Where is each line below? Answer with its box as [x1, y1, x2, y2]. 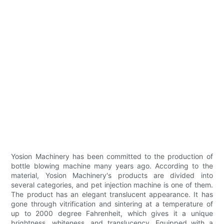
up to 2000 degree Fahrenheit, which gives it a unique [11, 209, 213, 218]
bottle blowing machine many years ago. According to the [11, 161, 213, 170]
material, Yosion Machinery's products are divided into [11, 171, 213, 180]
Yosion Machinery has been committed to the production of [11, 152, 213, 161]
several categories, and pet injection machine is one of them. [11, 180, 213, 189]
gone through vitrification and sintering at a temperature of [11, 199, 213, 208]
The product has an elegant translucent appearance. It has [11, 190, 213, 199]
